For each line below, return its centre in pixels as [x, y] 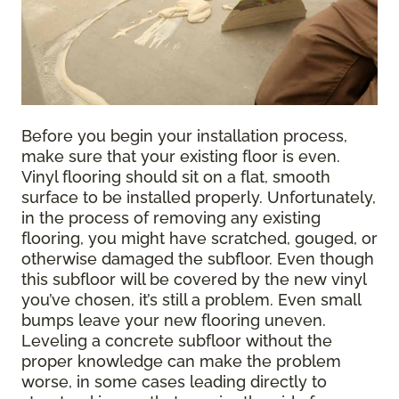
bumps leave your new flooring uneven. [174, 320]
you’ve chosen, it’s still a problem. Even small [191, 299]
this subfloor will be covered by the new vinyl [194, 279]
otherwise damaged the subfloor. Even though [198, 258]
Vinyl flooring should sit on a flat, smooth [176, 176]
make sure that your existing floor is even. [181, 156]
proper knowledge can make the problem [181, 361]
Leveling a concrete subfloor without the [177, 340]
